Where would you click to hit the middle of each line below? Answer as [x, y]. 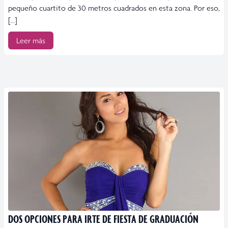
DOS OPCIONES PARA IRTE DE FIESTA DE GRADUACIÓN [103, 218]
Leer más [31, 41]
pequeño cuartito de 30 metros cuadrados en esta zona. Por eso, [114, 8]
